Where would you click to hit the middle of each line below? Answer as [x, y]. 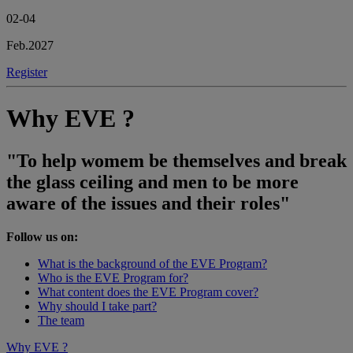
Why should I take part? [97, 306]
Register [27, 72]
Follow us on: [44, 236]
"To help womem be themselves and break [176, 160]
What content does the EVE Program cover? [148, 292]
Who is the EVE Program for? [113, 277]
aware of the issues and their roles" [148, 203]
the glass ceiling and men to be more [152, 182]
